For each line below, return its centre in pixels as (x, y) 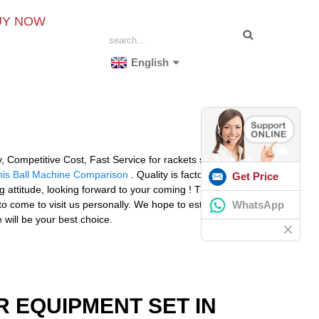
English (150, 62)
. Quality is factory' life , (182, 174)
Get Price (255, 176)
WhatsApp (258, 204)
